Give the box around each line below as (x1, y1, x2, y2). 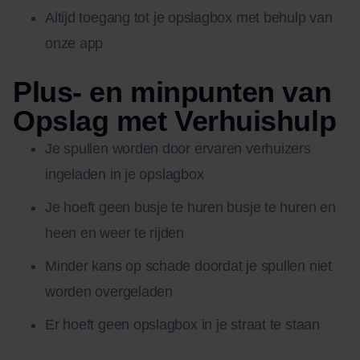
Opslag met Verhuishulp (13, 104, 337, 138)
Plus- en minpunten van (13, 76, 332, 109)
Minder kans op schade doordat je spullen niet (45, 258, 332, 275)
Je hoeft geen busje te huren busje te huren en (45, 199, 336, 216)
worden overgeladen (45, 284, 173, 301)
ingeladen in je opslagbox (45, 166, 204, 183)
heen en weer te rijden (45, 225, 185, 242)
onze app (45, 35, 104, 52)
